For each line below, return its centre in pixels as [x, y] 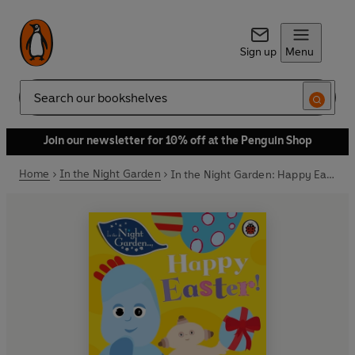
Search [36, 104]
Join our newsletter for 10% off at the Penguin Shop [177, 141]
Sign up [258, 52]
